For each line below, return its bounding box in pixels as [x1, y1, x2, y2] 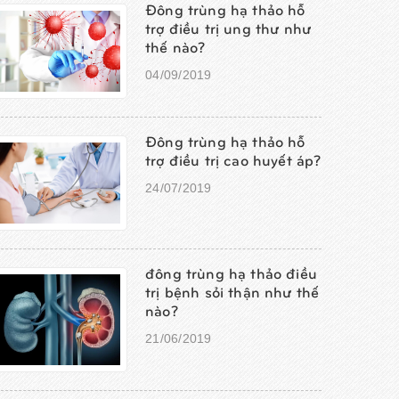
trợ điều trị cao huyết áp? [145, 151, 322, 168]
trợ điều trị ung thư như [145, 19, 312, 37]
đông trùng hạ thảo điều [145, 263, 317, 281]
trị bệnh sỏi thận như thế [145, 281, 320, 300]
